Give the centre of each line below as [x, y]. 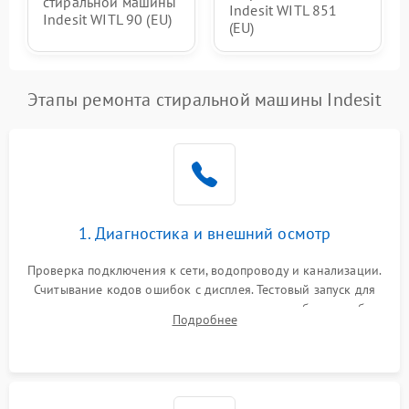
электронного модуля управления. [204, 328]
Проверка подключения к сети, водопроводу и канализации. [204, 271]
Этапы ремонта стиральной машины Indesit [204, 100]
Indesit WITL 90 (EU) [107, 19]
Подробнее [204, 320]
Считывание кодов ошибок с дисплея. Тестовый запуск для [204, 290]
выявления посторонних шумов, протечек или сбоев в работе [204, 309]
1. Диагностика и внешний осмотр [204, 234]
